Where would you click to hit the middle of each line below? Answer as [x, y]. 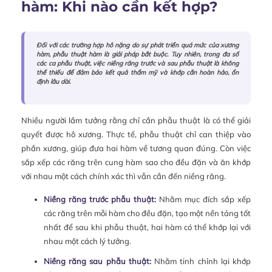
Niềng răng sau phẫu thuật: [97, 261]
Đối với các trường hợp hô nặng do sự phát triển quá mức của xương [138, 46]
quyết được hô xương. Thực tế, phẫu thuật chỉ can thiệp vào [136, 134]
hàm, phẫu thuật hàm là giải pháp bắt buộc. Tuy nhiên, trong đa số [138, 55]
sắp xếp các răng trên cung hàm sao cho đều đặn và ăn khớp [136, 162]
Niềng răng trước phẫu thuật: [100, 199]
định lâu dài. [53, 82]
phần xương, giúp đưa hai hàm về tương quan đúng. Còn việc [136, 148]
